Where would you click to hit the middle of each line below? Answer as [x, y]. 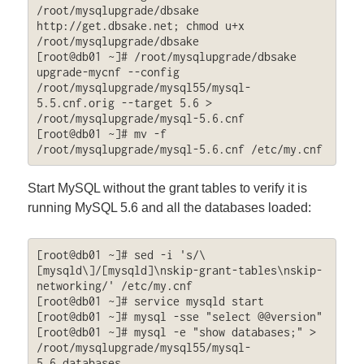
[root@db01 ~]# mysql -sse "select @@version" [179, 316]
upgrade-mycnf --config [108, 72]
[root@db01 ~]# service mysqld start [150, 301]
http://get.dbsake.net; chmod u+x [140, 26]
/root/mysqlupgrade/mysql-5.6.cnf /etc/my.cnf [179, 149]
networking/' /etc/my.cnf [114, 285]
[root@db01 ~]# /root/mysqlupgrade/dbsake [166, 57]
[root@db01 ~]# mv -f [101, 134]
